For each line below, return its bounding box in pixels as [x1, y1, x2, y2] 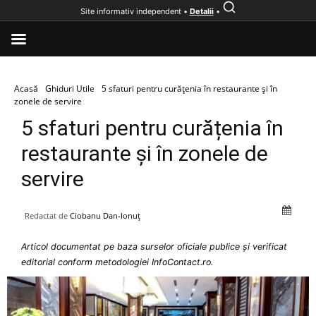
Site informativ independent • [80, 6, 190, 16]
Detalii [189, 6, 214, 16]
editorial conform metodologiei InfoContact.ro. [21, 257, 213, 267]
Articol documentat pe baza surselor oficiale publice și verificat [21, 241, 287, 252]
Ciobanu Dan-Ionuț [70, 210, 140, 221]
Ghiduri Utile [45, 83, 95, 95]
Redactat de [25, 210, 68, 221]
